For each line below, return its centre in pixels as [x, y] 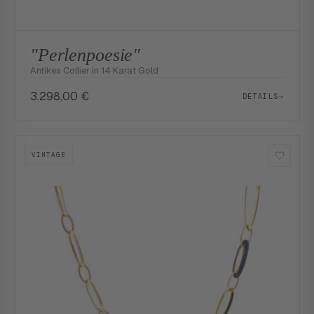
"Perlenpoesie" [86, 55]
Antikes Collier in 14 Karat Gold [94, 70]
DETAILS [260, 96]
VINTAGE [49, 155]
